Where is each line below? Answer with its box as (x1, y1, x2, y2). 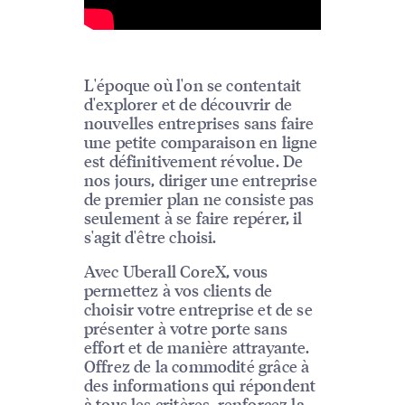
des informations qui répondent (83, 374, 316, 396)
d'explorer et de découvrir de (83, 93, 293, 115)
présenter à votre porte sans (83, 317, 287, 339)
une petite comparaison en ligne (83, 131, 318, 153)
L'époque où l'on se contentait (83, 74, 302, 96)
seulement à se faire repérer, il (83, 207, 303, 229)
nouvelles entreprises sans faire (83, 112, 315, 134)
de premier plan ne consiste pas (83, 188, 315, 210)
